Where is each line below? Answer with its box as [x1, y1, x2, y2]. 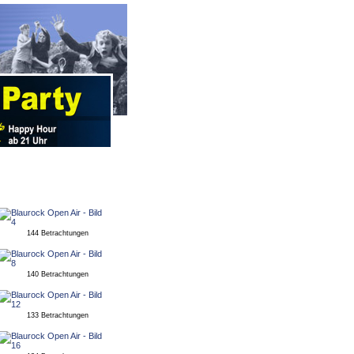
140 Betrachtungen [26, 270, 88, 278]
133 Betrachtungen [26, 311, 88, 319]
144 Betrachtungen [26, 229, 88, 237]
